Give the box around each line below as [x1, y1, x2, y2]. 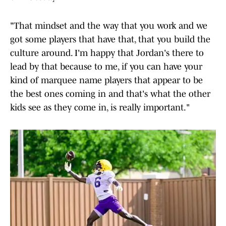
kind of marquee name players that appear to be [10, 75, 203, 86]
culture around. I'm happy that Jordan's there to [10, 48, 204, 59]
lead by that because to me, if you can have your [10, 62, 202, 72]
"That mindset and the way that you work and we [10, 21, 207, 31]
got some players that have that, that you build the [10, 34, 210, 45]
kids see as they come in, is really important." [10, 102, 190, 113]
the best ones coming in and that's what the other [10, 89, 210, 99]
